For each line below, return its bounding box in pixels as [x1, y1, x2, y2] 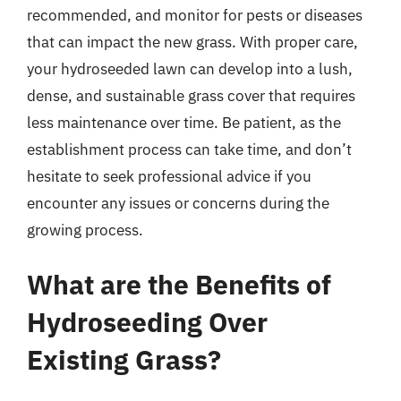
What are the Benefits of [27, 267, 331, 302]
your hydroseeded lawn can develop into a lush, [27, 58, 353, 79]
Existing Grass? [27, 342, 221, 377]
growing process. [27, 219, 143, 240]
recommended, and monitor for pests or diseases [27, 4, 363, 25]
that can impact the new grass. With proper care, [27, 31, 358, 52]
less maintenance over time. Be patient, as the [27, 112, 341, 132]
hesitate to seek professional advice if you [27, 166, 311, 186]
